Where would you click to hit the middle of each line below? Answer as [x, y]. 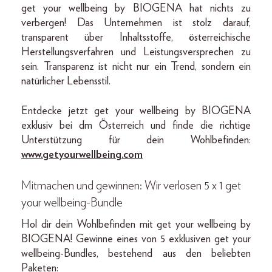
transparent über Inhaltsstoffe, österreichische [136, 37]
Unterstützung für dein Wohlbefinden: [136, 140]
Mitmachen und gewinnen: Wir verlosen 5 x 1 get [131, 185]
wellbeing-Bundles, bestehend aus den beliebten [136, 253]
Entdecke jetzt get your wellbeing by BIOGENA [136, 111]
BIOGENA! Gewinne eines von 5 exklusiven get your [136, 239]
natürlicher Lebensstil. [67, 81]
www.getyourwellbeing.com [82, 155]
